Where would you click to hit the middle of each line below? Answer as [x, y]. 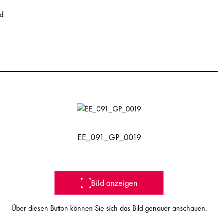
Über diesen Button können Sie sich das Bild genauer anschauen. [109, 208]
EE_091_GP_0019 [109, 137]
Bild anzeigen [114, 183]
